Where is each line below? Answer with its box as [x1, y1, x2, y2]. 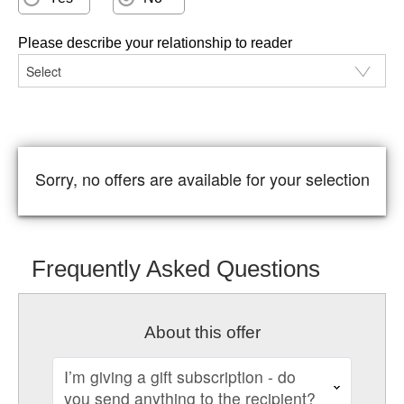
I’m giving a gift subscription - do [63, 364, 296, 388]
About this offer [143, 322, 261, 342]
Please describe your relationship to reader [18, 34, 292, 50]
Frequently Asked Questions [32, 254, 320, 282]
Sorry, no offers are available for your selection [34, 166, 370, 190]
